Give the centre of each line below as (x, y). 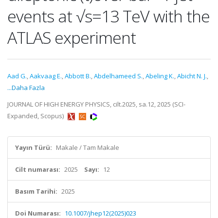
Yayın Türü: (34, 147)
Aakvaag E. (46, 76)
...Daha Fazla (26, 88)
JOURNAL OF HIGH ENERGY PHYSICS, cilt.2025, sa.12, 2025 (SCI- (96, 104)
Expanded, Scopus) (36, 116)
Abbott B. (78, 76)
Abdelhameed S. (118, 76)
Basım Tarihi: (36, 191)
